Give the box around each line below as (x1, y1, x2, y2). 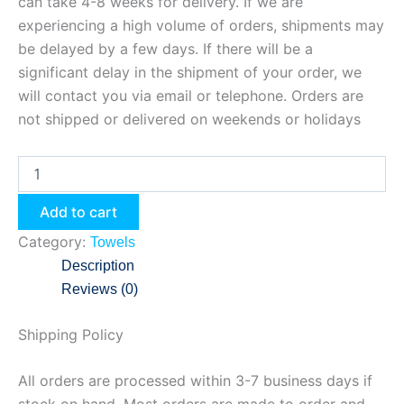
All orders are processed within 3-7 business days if (18, 372, 372, 390)
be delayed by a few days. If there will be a (18, 39, 313, 58)
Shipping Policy (18, 325, 124, 344)
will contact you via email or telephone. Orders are (18, 86, 363, 105)
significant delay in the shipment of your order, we (18, 62, 362, 81)
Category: (18, 232, 90, 251)
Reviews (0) (61, 280, 138, 297)
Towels (90, 234, 135, 250)
